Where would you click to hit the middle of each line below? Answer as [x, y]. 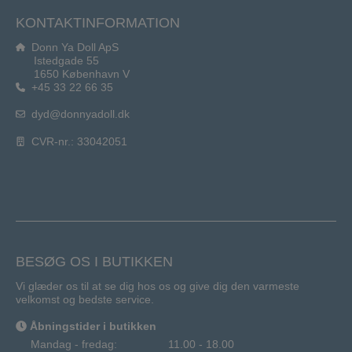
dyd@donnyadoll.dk [81, 114]
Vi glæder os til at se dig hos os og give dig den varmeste [158, 286]
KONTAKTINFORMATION [98, 22]
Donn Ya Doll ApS [73, 47]
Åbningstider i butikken [92, 326]
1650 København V [82, 73]
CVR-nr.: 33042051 [78, 141]
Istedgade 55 [66, 60]
